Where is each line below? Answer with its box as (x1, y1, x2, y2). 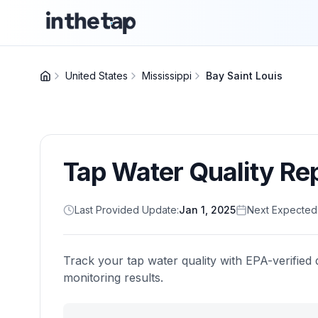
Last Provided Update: (75, 204, 179, 216)
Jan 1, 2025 (179, 204, 236, 216)
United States (65, 70, 128, 82)
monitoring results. (63, 270, 163, 285)
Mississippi (142, 70, 192, 82)
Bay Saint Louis (206, 70, 283, 82)
